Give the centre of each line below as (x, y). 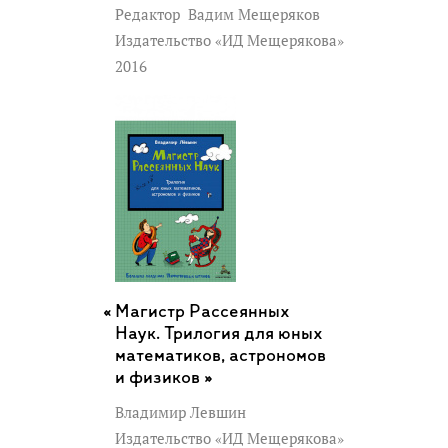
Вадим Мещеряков (252, 14)
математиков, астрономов (220, 356)
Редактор (149, 14)
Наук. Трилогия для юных (219, 334)
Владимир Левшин (180, 412)
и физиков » (164, 378)
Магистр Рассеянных (202, 312)
